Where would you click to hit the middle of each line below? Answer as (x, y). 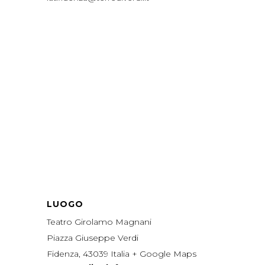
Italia (120, 254)
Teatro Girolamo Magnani (99, 222)
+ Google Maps (164, 254)
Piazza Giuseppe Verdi (93, 238)
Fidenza (63, 254)
